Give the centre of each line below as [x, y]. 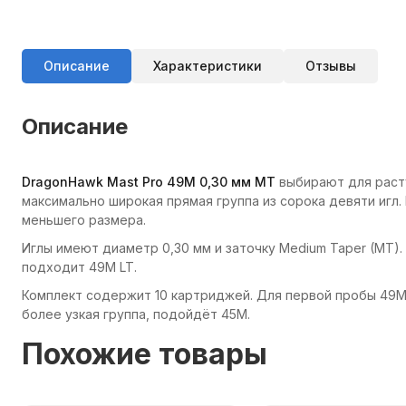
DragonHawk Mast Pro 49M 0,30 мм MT [149, 182]
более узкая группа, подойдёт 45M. [136, 314]
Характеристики [208, 66]
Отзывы [331, 66]
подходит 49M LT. [79, 267]
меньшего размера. [84, 220]
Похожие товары [145, 354]
